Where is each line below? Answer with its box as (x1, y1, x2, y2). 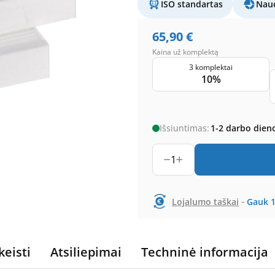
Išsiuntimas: (160, 122, 209, 134)
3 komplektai (189, 62, 233, 72)
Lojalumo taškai (172, 195, 239, 207)
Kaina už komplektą (152, 47, 219, 57)
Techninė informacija (141, 244, 268, 260)
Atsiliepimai (50, 244, 122, 260)
